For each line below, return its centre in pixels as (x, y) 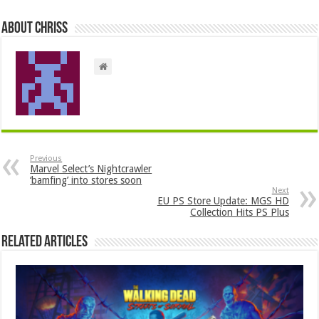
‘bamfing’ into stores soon (86, 180)
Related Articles (45, 242)
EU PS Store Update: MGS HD (223, 200)
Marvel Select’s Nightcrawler (91, 168)
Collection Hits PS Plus (239, 212)
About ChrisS (35, 28)
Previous (46, 158)
